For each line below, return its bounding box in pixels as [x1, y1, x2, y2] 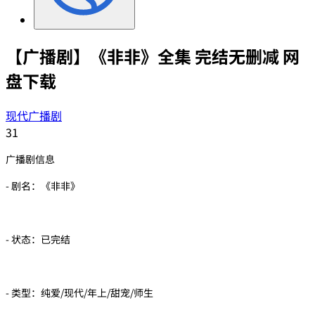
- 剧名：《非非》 [6, 178, 80, 193]
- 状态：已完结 [6, 231, 70, 246]
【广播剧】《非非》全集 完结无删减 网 [6, 43, 300, 68]
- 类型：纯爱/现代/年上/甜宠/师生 [6, 285, 153, 300]
